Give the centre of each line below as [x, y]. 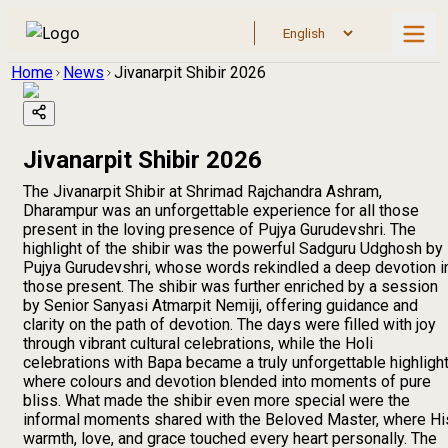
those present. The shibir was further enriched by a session [230, 286]
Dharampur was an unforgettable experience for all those [221, 210]
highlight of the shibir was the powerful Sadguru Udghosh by [233, 248]
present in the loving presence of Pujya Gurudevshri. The [219, 229]
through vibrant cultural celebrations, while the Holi [198, 343]
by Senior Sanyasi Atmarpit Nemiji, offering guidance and [220, 305]
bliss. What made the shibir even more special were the [216, 400]
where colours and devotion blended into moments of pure [227, 381]
